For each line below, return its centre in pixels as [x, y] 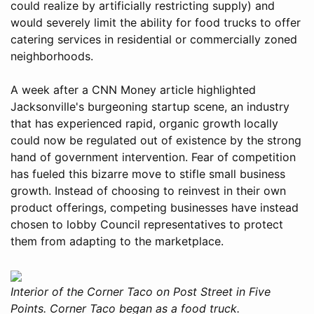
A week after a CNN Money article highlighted [133, 89]
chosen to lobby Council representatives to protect [147, 224]
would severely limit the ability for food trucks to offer [156, 22]
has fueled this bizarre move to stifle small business [148, 173]
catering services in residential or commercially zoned [154, 39]
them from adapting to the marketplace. [117, 241]
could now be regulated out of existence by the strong [156, 140]
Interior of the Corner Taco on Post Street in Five [141, 291]
